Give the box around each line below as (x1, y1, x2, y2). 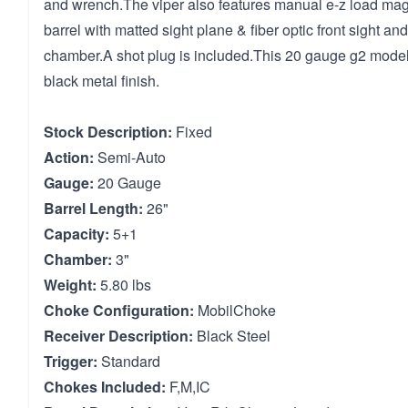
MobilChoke (194, 300, 276, 321)
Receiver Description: (44, 325, 193, 346)
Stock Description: (44, 121, 172, 142)
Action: (44, 147, 94, 168)
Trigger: (44, 351, 97, 372)
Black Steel (193, 325, 270, 346)
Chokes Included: (44, 376, 166, 397)
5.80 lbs (97, 274, 151, 295)
